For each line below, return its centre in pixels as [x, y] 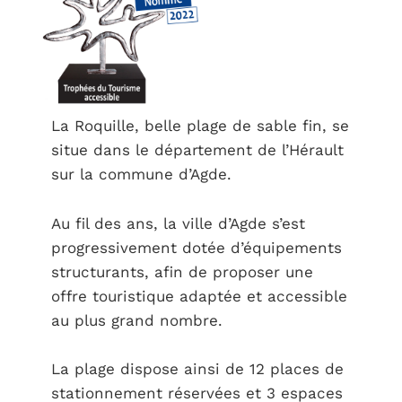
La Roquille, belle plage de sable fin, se [200, 126]
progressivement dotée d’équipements [196, 247]
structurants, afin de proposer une [182, 271]
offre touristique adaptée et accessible [199, 296]
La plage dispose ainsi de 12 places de [197, 369]
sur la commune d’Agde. [141, 175]
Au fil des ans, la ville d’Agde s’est [178, 223]
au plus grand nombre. [136, 320]
